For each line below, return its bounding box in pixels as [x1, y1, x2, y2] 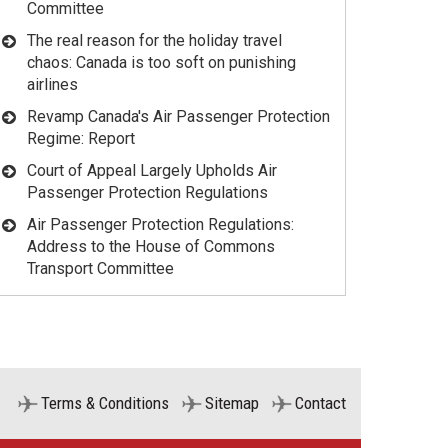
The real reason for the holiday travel [27, 31, 282, 51]
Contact [295, 393, 346, 414]
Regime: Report [27, 129, 135, 149]
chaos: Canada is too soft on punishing [27, 53, 296, 73]
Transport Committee [27, 259, 174, 279]
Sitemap [205, 393, 259, 414]
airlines [27, 75, 78, 95]
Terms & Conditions [41, 393, 169, 414]
